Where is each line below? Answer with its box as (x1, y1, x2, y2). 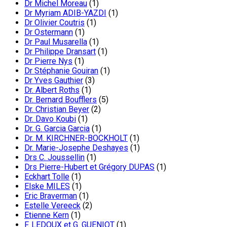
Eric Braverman (24, 191, 77, 201)
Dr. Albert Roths (24, 85, 80, 95)
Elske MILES (24, 181, 70, 192)
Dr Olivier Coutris (24, 18, 85, 28)
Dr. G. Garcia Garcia (24, 124, 90, 134)
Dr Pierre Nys (24, 56, 72, 66)
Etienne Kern (24, 210, 69, 220)
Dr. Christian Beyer (24, 104, 89, 115)
